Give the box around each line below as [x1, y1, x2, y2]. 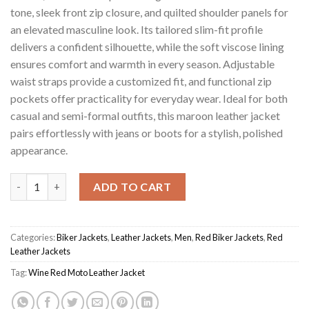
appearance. [10, 143, 68, 157]
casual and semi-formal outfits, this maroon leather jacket [10, 108, 280, 122]
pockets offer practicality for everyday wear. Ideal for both [10, 91, 288, 105]
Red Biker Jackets [195, 231, 263, 243]
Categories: [10, 231, 57, 243]
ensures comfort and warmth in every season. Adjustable [10, 57, 275, 70]
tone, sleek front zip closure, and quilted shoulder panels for [10, 5, 288, 19]
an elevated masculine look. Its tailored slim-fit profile [10, 22, 263, 36]
